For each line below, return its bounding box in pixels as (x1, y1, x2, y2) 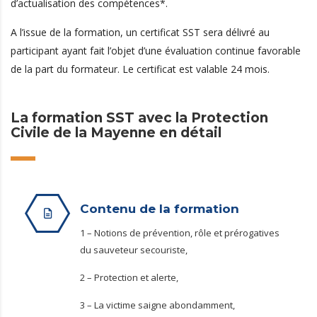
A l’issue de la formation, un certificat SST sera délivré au (11, 25, 270, 40)
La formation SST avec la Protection (11, 110, 268, 127)
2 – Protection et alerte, (80, 271, 178, 284)
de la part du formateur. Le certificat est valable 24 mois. (11, 62, 270, 76)
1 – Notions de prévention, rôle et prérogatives (80, 226, 279, 240)
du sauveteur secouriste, (80, 243, 188, 257)
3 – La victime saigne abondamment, (80, 299, 235, 312)
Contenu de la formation (80, 202, 239, 217)
